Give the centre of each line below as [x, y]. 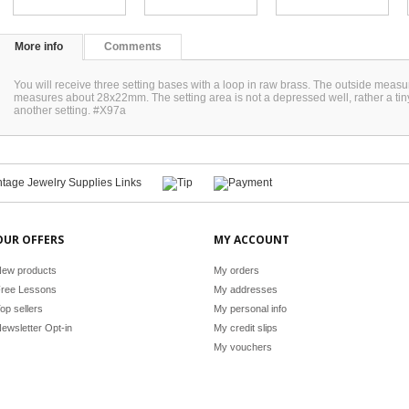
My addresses [246, 289]
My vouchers [243, 347]
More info [39, 47]
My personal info [250, 309]
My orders [236, 270]
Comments [133, 47]
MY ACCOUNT [252, 240]
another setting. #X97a [70, 110]
